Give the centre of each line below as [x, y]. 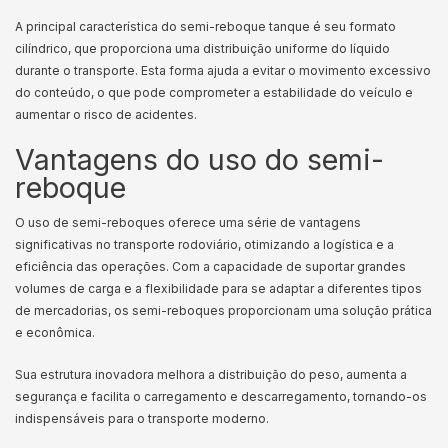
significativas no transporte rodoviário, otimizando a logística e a [204, 244]
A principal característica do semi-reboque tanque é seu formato [205, 26]
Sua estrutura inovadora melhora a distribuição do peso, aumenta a [211, 374]
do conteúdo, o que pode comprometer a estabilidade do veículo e [214, 92]
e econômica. [56, 332]
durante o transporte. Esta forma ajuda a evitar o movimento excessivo [223, 70]
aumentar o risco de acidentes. [107, 114]
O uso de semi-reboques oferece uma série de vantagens [188, 222]
